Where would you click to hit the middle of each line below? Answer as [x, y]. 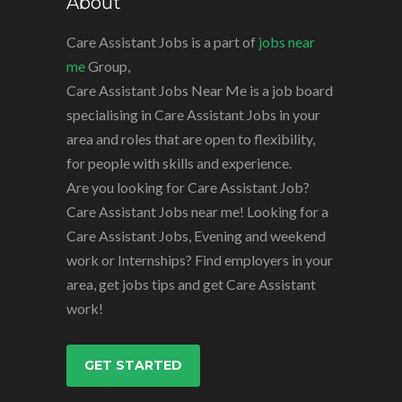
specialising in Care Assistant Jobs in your [193, 114]
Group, [108, 66]
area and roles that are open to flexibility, [191, 139]
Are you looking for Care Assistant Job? [188, 187]
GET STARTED [133, 365]
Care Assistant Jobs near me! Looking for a [197, 211]
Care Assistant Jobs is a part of [162, 42]
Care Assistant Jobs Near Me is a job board [200, 90]
